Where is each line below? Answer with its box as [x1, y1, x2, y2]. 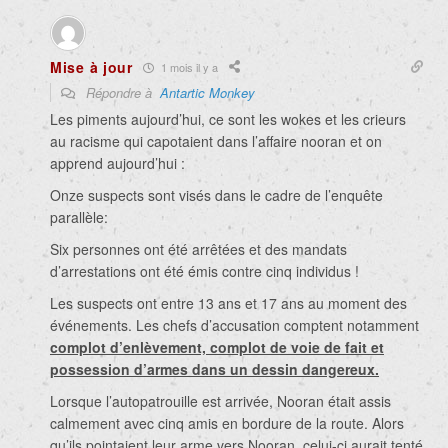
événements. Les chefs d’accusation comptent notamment [50, 315, 419, 336]
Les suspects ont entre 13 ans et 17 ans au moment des [50, 293, 407, 314]
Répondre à [82, 83, 160, 103]
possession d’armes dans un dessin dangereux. [50, 359, 379, 380]
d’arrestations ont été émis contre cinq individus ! [50, 261, 359, 282]
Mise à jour [50, 57, 133, 78]
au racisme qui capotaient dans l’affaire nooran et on [50, 131, 382, 152]
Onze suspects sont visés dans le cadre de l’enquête [50, 185, 383, 206]
